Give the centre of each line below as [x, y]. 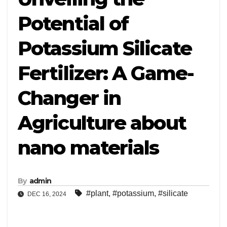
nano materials [88, 148]
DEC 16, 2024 [47, 194]
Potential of [73, 24]
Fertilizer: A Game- [106, 73]
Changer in [69, 98]
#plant [97, 194]
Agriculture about [102, 123]
